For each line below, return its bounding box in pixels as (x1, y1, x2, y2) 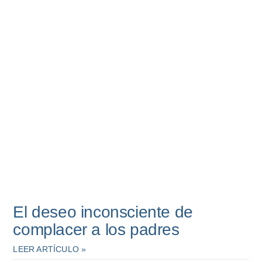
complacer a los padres (13, 220, 180, 239)
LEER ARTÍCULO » (13, 244, 87, 254)
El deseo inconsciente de (13, 203, 193, 222)
